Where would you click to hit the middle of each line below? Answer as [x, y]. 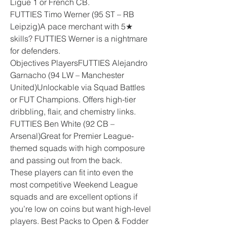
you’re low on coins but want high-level [81, 209]
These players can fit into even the [72, 172]
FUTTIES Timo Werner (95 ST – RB [72, 14]
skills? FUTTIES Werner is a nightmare [79, 39]
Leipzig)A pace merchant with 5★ [71, 26]
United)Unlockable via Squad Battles [78, 87]
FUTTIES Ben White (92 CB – [62, 124]
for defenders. [35, 51]
